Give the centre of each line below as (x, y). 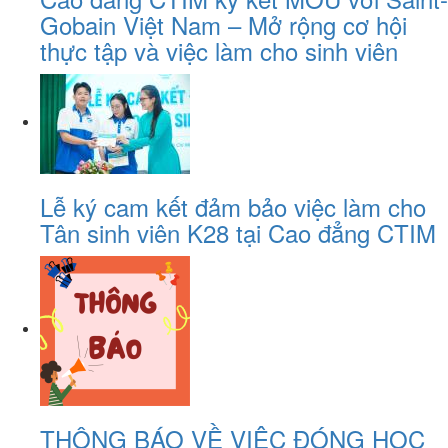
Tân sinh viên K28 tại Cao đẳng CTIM (238, 232)
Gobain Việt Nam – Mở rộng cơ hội (223, 24)
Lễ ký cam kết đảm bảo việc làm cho (233, 206)
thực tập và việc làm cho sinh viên (219, 50)
